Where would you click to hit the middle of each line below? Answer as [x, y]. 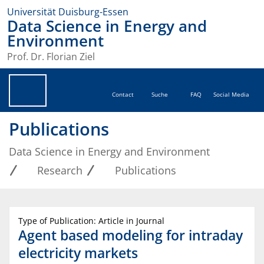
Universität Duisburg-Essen [68, 12]
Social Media [231, 95]
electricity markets [78, 253]
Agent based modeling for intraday [131, 235]
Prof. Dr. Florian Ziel [51, 57]
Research [60, 171]
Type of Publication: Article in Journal [91, 221]
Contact [123, 95]
